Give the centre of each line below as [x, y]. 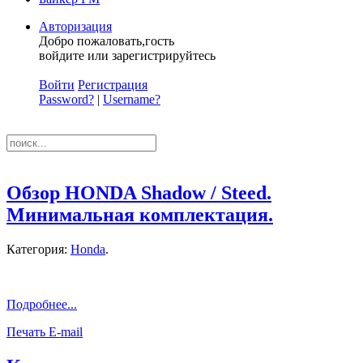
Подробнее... [42, 304]
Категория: [38, 249]
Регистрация [113, 85]
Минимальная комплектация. [140, 214]
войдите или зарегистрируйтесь [127, 56]
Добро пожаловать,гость [107, 41]
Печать [28, 331]
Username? [132, 99]
